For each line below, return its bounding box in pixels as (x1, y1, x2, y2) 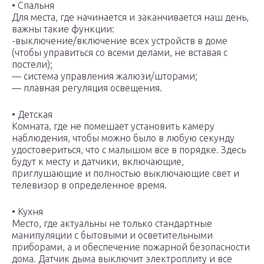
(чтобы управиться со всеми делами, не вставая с (12, 47, 227, 58)
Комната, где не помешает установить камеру (12, 121, 214, 132)
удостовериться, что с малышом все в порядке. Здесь (12, 144, 246, 156)
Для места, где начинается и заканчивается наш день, (12, 12, 249, 23)
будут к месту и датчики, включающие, (12, 156, 184, 167)
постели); (12, 59, 52, 70)
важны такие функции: (12, 24, 114, 35)
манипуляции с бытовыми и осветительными (12, 230, 213, 241)
